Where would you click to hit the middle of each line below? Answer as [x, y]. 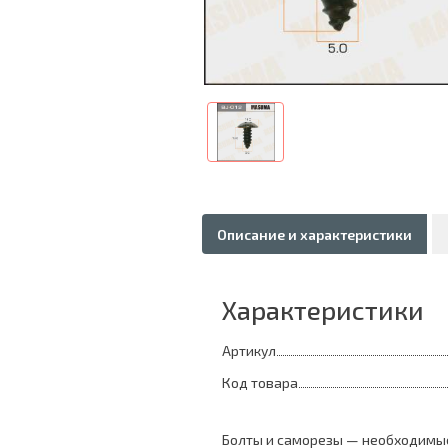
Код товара [260, 382]
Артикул [249, 350]
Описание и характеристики [314, 234]
